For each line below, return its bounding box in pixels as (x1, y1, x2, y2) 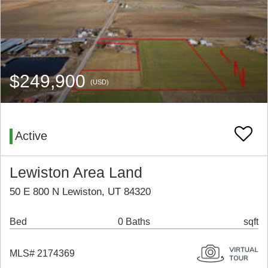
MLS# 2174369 (10, 248, 75, 259)
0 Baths (117, 217, 150, 227)
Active (15, 129, 47, 143)
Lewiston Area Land (10, 165, 142, 181)
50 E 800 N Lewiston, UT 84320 (10, 186, 151, 198)
